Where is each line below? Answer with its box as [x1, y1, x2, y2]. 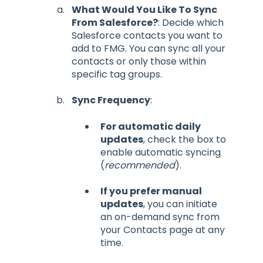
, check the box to [143, 132, 226, 146]
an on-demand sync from [100, 210, 220, 224]
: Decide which [158, 16, 224, 30]
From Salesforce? [72, 16, 158, 30]
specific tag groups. [72, 68, 162, 82]
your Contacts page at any [100, 223, 225, 237]
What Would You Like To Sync [72, 3, 217, 17]
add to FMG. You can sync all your [72, 42, 225, 56]
